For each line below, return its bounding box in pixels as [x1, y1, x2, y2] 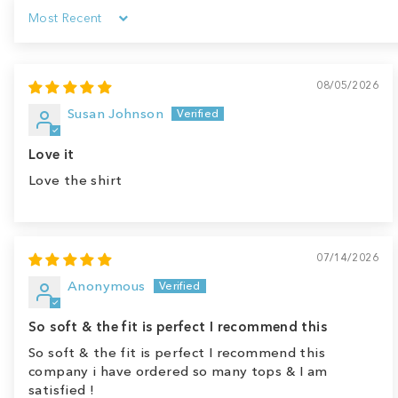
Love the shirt [28, 171, 123, 189]
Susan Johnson [68, 105, 163, 123]
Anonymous [68, 277, 146, 295]
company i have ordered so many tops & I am [28, 362, 328, 380]
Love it [28, 146, 75, 163]
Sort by [28, 18, 76, 36]
